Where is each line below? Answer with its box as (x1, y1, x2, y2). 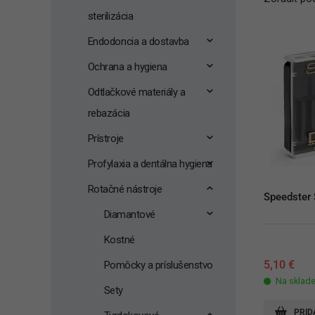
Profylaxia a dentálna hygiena (87, 157, 212, 170)
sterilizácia (87, 10, 134, 22)
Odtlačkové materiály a (87, 86, 186, 98)
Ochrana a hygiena (87, 60, 167, 73)
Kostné (103, 233, 135, 246)
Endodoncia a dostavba (87, 35, 189, 48)
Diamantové (103, 208, 155, 221)
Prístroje (87, 132, 124, 145)
